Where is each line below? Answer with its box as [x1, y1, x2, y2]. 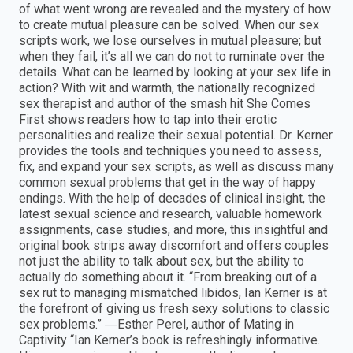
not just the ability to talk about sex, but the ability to [19, 254, 304, 269]
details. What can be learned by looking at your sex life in [19, 65, 331, 80]
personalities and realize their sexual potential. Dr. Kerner [19, 128, 333, 143]
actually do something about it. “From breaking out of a [19, 269, 317, 285]
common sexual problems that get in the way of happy [19, 175, 316, 191]
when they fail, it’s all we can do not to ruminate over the [19, 49, 325, 65]
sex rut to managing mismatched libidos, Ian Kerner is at [19, 285, 327, 301]
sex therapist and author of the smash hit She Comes [19, 96, 310, 112]
